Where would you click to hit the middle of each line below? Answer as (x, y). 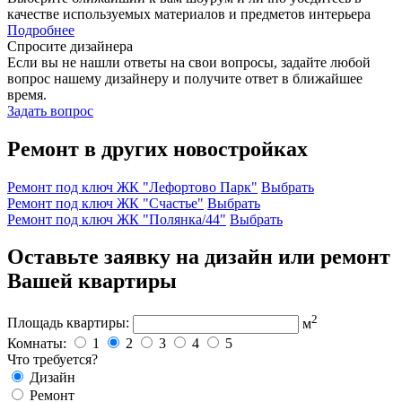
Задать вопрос (50, 110)
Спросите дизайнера (70, 46)
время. (27, 94)
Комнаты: (37, 343)
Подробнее (41, 30)
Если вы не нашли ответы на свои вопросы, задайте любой (189, 62)
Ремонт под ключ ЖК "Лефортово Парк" (132, 187)
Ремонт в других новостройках (157, 149)
